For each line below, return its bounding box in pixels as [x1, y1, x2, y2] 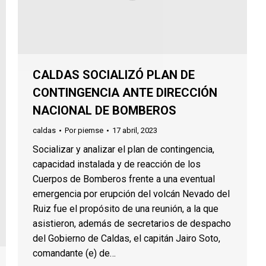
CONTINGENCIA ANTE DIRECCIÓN [33, 85, 217, 100]
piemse [78, 126, 103, 135]
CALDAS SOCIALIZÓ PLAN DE [33, 68, 195, 83]
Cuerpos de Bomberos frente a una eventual [33, 173, 215, 185]
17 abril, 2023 [112, 126, 157, 135]
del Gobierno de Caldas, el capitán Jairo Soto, [33, 233, 220, 245]
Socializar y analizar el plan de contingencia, [33, 144, 214, 156]
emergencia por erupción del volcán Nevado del [33, 188, 230, 200]
